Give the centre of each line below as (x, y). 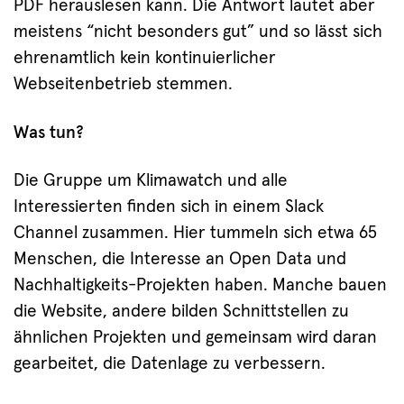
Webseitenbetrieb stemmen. (125, 84)
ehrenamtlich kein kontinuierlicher (145, 58)
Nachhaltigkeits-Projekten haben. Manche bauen (200, 286)
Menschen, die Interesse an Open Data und (180, 260)
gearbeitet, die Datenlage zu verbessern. (170, 364)
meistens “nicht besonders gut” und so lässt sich (198, 32)
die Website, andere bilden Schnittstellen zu (181, 312)
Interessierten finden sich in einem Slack (169, 207)
